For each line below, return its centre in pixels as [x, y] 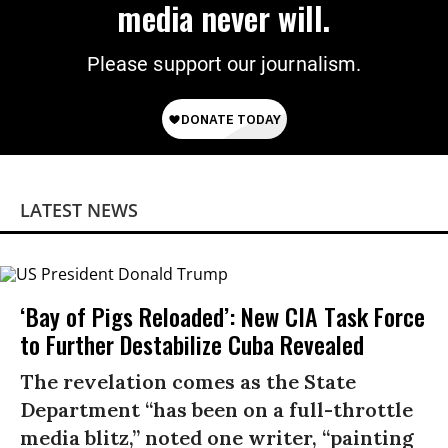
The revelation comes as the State [188, 381]
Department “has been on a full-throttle [216, 409]
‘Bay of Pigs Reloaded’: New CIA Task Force [222, 315]
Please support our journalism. [224, 64]
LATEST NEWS [79, 210]
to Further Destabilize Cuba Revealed [192, 343]
